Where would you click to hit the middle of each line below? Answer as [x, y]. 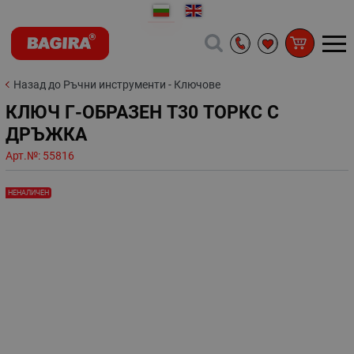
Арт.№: [24, 156]
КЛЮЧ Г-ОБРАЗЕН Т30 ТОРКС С [142, 112]
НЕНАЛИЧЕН [28, 192]
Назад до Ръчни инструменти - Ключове [117, 84]
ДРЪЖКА [46, 134]
